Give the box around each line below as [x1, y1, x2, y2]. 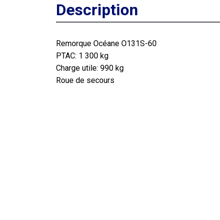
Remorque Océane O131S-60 [56, 39, 157, 48]
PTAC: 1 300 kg [56, 51, 109, 60]
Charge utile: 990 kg [56, 63, 124, 73]
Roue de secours [56, 76, 114, 85]
